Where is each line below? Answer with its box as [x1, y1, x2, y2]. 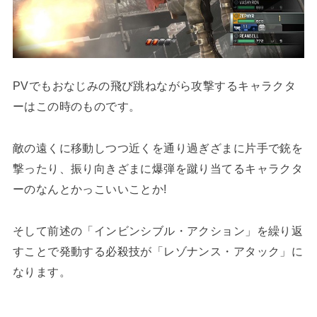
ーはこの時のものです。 [12, 100, 141, 113]
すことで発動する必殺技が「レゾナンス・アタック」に [12, 245, 304, 258]
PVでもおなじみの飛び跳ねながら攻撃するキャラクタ [12, 79, 296, 93]
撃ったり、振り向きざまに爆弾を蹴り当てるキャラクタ [12, 162, 304, 175]
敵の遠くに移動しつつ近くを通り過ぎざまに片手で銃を [12, 142, 304, 155]
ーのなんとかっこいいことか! [12, 183, 167, 196]
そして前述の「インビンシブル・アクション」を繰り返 [12, 224, 304, 238]
